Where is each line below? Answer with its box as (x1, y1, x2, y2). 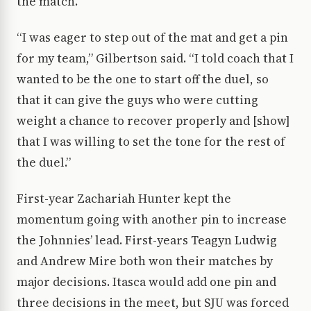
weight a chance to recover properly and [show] (17, 112, 289, 130)
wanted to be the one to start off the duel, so (17, 71, 269, 88)
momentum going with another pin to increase (17, 211, 287, 228)
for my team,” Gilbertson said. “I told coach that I (17, 50, 294, 67)
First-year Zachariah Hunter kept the (17, 190, 231, 208)
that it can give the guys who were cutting (17, 92, 258, 109)
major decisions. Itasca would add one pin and (17, 274, 276, 291)
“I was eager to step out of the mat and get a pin (17, 29, 288, 47)
